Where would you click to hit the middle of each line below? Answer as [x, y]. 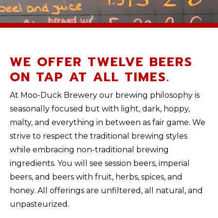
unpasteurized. [39, 204]
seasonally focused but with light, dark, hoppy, [100, 109]
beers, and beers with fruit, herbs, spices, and [96, 177]
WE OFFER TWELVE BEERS [101, 62]
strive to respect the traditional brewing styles [99, 136]
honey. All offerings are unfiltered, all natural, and [106, 191]
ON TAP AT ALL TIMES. [90, 77]
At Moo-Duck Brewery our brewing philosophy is [105, 95]
